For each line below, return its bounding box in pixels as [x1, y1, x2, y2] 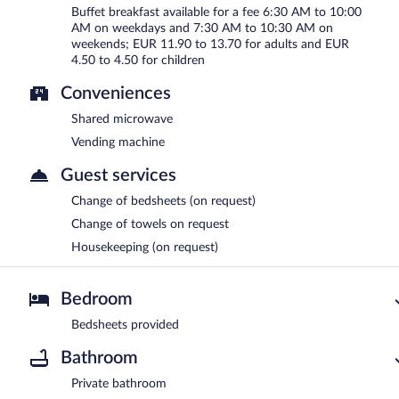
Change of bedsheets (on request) [71, 195, 256, 208]
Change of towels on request [71, 218, 229, 232]
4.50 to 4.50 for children [71, 54, 205, 68]
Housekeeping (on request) [71, 241, 218, 255]
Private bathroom [71, 378, 167, 391]
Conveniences [61, 85, 171, 103]
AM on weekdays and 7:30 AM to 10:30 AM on [71, 22, 333, 36]
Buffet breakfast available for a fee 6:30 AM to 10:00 [71, 6, 362, 20]
